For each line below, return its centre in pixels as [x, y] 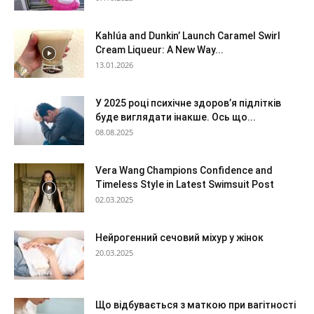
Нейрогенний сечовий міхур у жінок [179, 238]
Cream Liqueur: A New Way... [159, 50]
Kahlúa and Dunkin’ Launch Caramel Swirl [188, 36]
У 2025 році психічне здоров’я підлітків [188, 103]
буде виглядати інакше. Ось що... [176, 117]
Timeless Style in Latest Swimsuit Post [185, 184]
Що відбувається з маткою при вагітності [196, 305]
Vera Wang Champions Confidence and [184, 170]
